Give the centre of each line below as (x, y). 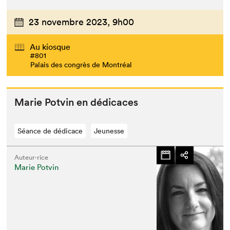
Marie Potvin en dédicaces (76, 102)
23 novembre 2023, (70, 22)
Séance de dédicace (50, 131)
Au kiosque (50, 46)
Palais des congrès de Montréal (81, 64)
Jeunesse (109, 131)
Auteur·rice (32, 157)
